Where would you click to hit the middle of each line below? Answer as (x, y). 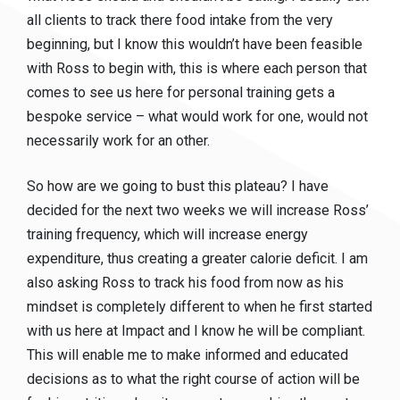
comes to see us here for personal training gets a (181, 92)
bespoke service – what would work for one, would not (197, 117)
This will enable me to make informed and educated (187, 355)
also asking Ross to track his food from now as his (185, 283)
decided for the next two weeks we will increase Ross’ (198, 210)
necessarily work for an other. (118, 141)
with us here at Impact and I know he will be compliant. (196, 331)
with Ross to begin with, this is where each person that (197, 68)
